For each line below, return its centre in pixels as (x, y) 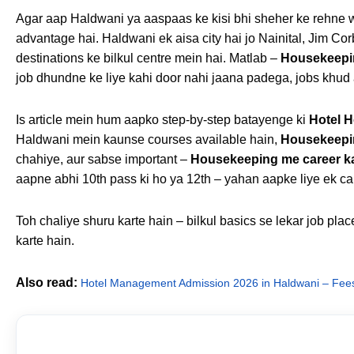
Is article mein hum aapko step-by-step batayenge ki (162, 119)
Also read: (48, 282)
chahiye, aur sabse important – (103, 159)
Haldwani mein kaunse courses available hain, (148, 139)
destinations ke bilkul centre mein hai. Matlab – (148, 58)
